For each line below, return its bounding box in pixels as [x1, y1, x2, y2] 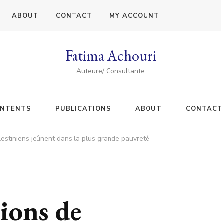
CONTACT [56, 11, 92, 20]
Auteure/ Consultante [76, 66, 145, 75]
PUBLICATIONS [55, 104, 111, 113]
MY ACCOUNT [110, 11, 159, 20]
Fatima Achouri [65, 45, 156, 65]
